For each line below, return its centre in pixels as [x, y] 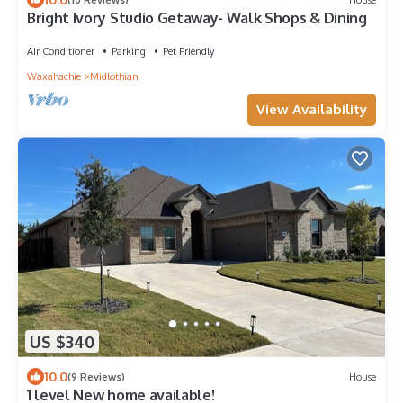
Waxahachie [54, 77]
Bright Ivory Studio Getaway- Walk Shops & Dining [197, 18]
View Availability [312, 110]
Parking [129, 52]
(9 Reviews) [96, 376]
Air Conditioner [61, 52]
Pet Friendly [188, 52]
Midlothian [114, 77]
